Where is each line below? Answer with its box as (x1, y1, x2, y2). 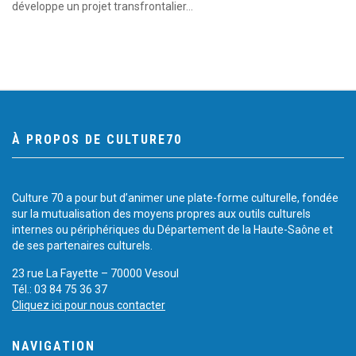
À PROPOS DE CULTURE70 (12, 131, 182, 147)
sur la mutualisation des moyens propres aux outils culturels (12, 207, 311, 220)
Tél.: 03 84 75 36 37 (12, 282, 107, 296)
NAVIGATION (12, 338, 95, 354)
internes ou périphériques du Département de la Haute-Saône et (12, 222, 333, 236)
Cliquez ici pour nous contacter (12, 298, 165, 311)
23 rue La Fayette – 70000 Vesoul (12, 266, 179, 280)
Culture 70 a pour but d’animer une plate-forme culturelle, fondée (12, 191, 339, 204)
